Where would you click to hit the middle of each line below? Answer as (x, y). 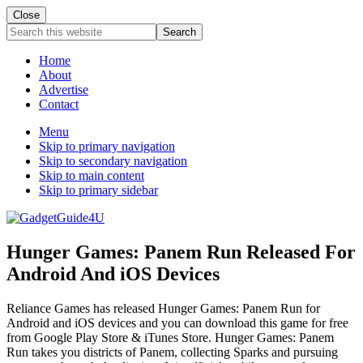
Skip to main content (92, 175)
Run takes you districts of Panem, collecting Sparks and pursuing (172, 352)
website (25, 59)
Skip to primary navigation (107, 146)
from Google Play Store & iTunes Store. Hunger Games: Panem (170, 337)
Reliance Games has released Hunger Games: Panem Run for (163, 308)
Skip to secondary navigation (113, 161)
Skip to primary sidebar (98, 190)
